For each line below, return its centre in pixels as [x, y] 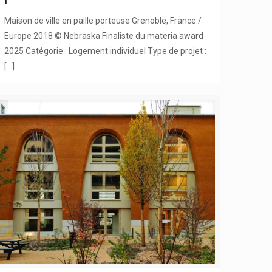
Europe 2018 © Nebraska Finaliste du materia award [104, 36]
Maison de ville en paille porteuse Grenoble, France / [103, 20]
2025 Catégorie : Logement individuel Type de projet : [106, 51]
